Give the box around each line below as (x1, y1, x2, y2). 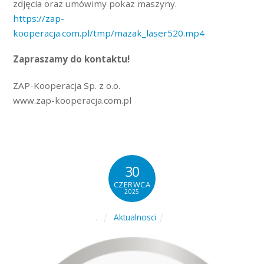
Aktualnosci (113, 212, 156, 223)
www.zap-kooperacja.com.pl (13, 94, 132, 107)
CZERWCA (113, 179, 151, 190)
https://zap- (13, 12, 65, 24)
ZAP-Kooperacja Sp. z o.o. (13, 80, 121, 92)
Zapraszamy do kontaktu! (13, 53, 130, 65)
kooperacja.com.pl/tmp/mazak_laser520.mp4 (13, 27, 205, 39)
